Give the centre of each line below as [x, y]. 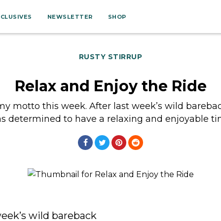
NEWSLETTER [70, 17]
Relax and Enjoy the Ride [110, 86]
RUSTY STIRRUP [110, 57]
